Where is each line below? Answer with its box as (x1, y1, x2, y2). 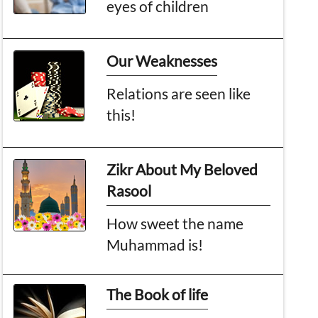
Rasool (106, 181, 152, 199)
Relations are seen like (106, 84, 251, 102)
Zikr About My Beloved (106, 160, 258, 178)
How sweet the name (106, 214, 244, 232)
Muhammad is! (106, 235, 204, 253)
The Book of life (106, 285, 209, 303)
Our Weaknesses (106, 51, 218, 70)
